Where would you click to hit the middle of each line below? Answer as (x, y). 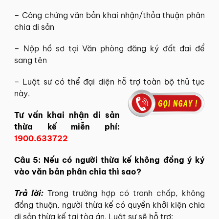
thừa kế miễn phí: (67, 126)
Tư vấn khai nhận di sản (67, 115)
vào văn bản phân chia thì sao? (78, 171)
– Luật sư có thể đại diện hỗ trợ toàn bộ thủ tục (109, 81)
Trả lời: (31, 193)
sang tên (31, 60)
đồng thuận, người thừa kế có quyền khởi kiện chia (109, 205)
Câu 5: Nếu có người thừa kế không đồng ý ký (109, 160)
